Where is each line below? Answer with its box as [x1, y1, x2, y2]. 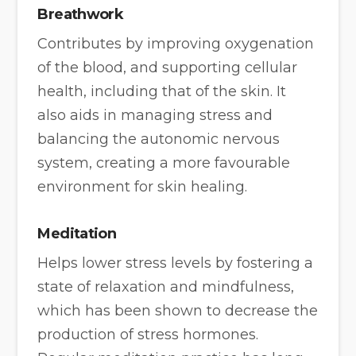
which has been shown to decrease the [37, 301, 319, 319]
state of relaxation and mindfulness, [37, 277, 295, 296]
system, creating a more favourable [37, 154, 291, 172]
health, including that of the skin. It [37, 83, 287, 101]
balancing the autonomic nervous [37, 130, 281, 149]
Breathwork [37, 6, 124, 24]
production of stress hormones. [37, 325, 259, 343]
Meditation [37, 224, 117, 242]
